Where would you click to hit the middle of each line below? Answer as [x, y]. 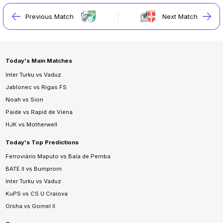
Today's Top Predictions [42, 143]
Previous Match [49, 16]
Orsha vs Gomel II [30, 206]
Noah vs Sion [24, 100]
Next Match [180, 16]
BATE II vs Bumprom [33, 168]
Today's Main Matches [39, 61]
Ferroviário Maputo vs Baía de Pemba [58, 156]
